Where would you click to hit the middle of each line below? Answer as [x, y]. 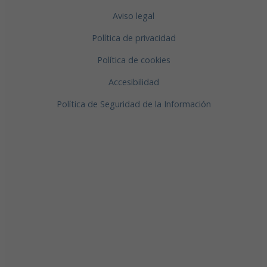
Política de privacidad [133, 38]
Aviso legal [133, 15]
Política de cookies [133, 60]
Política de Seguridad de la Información [133, 104]
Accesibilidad [133, 82]
